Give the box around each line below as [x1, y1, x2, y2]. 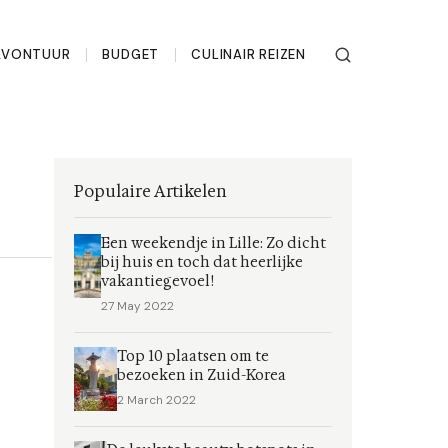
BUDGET [102, 46, 160, 63]
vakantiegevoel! [101, 272, 215, 291]
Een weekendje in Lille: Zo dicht [101, 234, 327, 253]
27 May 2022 [101, 298, 175, 314]
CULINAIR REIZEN [191, 46, 306, 63]
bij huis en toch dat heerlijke [101, 253, 304, 272]
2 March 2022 [116, 392, 196, 408]
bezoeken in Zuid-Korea [116, 366, 286, 385]
